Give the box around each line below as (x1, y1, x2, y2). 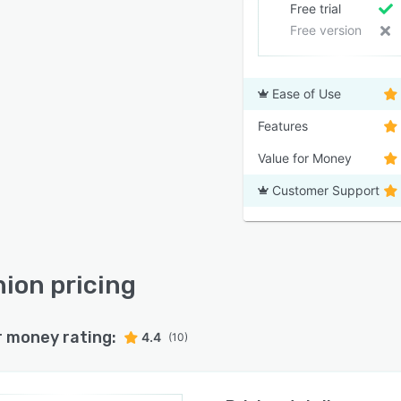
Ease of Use (272, 86, 341, 101)
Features (258, 118, 308, 133)
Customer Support (272, 183, 380, 198)
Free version (289, 22, 362, 38)
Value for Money (258, 150, 352, 166)
